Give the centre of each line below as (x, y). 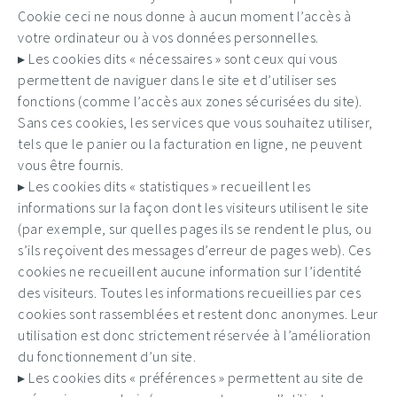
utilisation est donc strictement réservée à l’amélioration (194, 335)
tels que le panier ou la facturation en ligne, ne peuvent (190, 144)
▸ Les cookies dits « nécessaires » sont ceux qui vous (178, 58)
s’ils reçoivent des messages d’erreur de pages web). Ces (194, 250)
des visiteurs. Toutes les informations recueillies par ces (189, 292)
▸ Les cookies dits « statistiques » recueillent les (164, 186)
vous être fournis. (70, 165)
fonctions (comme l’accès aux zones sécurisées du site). (190, 101)
